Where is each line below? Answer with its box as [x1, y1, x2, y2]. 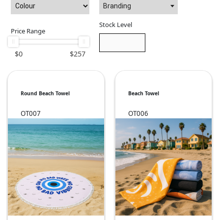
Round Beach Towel [21, 90, 70, 97]
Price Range [11, 27, 45, 36]
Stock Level [99, 20, 132, 29]
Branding [103, 2, 131, 10]
